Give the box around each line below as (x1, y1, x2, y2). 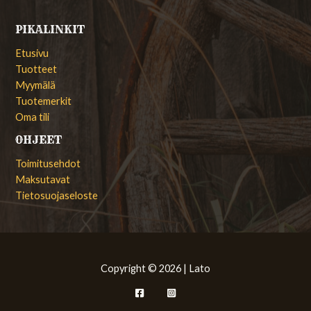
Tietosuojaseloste (15, 189, 99, 201)
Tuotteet (15, 62, 58, 75)
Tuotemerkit (15, 94, 72, 107)
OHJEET (15, 133, 62, 146)
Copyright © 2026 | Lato (101, 262, 210, 275)
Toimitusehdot (15, 157, 81, 169)
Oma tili (15, 110, 50, 123)
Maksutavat (15, 173, 71, 185)
